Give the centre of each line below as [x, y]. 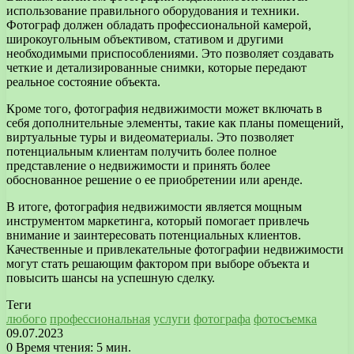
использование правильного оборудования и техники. [153, 10]
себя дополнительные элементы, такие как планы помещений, [175, 122]
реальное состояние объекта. [83, 81]
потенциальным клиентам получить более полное [141, 151]
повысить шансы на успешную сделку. [111, 277]
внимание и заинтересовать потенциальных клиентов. [154, 235]
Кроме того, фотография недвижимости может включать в [164, 108]
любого [26, 318]
